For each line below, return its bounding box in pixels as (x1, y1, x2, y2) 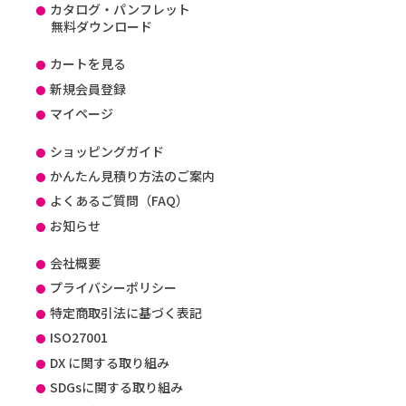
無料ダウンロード (51, 17, 152, 35)
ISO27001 (50, 328, 109, 347)
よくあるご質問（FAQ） (50, 191, 189, 210)
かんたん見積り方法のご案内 (50, 166, 216, 185)
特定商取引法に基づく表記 (50, 303, 203, 322)
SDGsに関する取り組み (50, 377, 184, 396)
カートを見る (50, 54, 127, 73)
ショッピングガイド (50, 141, 165, 160)
